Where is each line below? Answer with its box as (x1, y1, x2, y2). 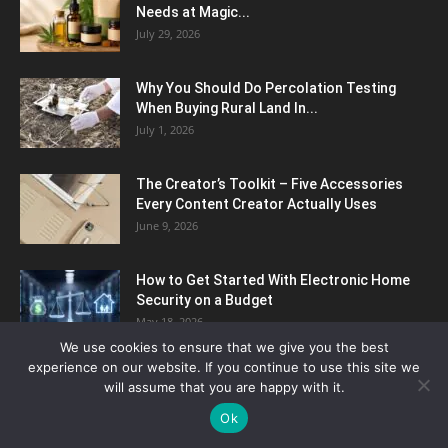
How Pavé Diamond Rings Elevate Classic (136, 368, 403, 385)
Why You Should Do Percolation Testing (136, 80, 396, 97)
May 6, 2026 (136, 410, 197, 426)
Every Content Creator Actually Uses (136, 196, 377, 213)
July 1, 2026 (136, 122, 194, 138)
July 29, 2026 (136, 26, 200, 42)
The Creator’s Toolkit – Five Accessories (136, 176, 403, 193)
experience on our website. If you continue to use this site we (28, 359, 420, 375)
